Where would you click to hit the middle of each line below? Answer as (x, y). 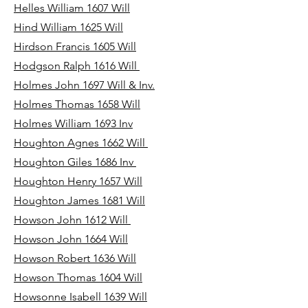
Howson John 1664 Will (71, 239)
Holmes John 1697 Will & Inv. (84, 85)
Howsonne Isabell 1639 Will (80, 297)
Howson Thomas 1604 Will (78, 277)
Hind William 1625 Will (68, 27)
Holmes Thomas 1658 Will (77, 104)
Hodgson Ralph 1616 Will (77, 66)
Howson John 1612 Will (72, 220)
